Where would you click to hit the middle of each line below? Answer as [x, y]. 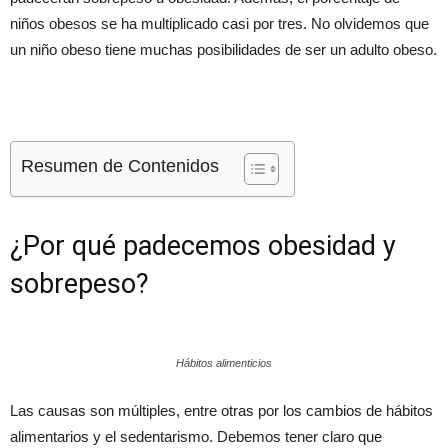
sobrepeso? [79, 283]
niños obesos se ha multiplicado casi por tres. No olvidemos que [219, 23]
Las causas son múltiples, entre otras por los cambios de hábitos [221, 410]
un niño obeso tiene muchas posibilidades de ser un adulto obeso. [223, 49]
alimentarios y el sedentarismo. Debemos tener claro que [196, 436]
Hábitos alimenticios [224, 362]
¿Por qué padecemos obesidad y [203, 245]
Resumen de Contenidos [120, 165]
